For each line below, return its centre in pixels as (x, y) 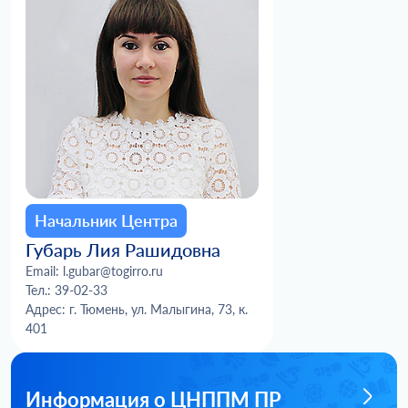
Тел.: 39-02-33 (66, 290)
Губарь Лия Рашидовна (123, 250)
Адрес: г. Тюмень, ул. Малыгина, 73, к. (137, 309)
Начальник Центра (106, 220)
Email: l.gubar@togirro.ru (94, 271)
